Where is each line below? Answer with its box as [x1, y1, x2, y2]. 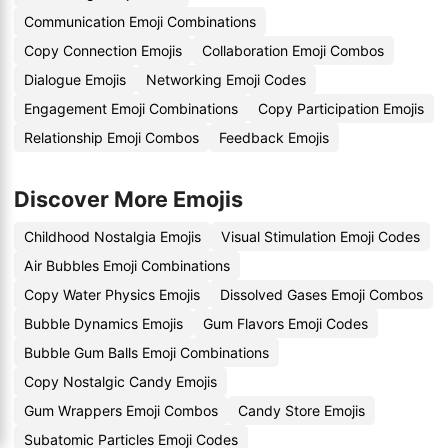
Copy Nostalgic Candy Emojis [24, 373, 217, 390]
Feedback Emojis [219, 129, 329, 146]
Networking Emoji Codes [146, 71, 306, 88]
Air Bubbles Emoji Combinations [24, 257, 230, 274]
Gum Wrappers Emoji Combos [24, 402, 218, 419]
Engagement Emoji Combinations [24, 100, 238, 117]
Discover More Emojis [14, 186, 243, 212]
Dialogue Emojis [24, 71, 126, 88]
